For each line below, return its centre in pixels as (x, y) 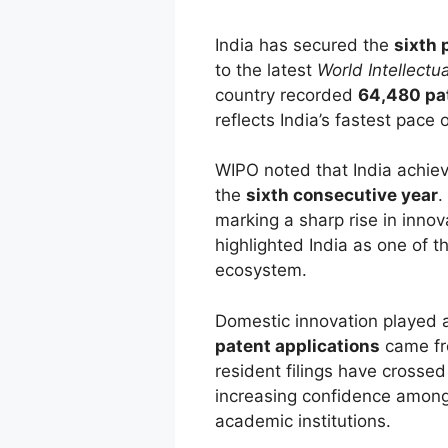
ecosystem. (260, 270)
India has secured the (304, 44)
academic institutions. (302, 420)
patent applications (297, 345)
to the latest (265, 69)
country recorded (286, 94)
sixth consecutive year (341, 195)
